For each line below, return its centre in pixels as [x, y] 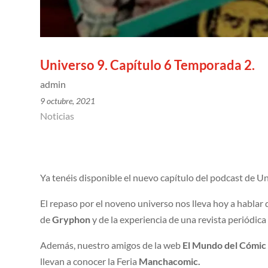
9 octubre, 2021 [68, 100]
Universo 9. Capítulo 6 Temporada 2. [148, 65]
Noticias [57, 115]
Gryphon [72, 220]
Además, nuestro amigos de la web [112, 245]
